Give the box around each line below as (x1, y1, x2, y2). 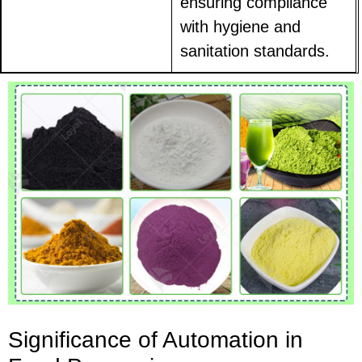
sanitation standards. (180, 41, 330, 60)
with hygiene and (180, 17, 301, 36)
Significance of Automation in (8, 326, 303, 352)
